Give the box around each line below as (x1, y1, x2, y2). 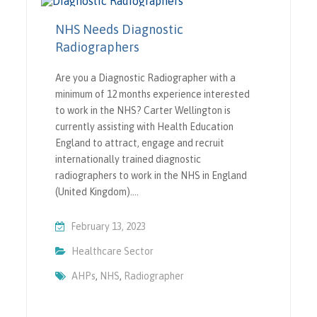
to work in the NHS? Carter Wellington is (55, 104, 231, 116)
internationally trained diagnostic (55, 153, 202, 165)
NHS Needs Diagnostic (55, 21, 184, 37)
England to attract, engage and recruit (55, 137, 225, 149)
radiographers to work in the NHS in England (55, 169, 248, 181)
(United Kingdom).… (55, 185, 139, 197)
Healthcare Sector (71, 245, 154, 257)
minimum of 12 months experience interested (55, 88, 250, 100)
